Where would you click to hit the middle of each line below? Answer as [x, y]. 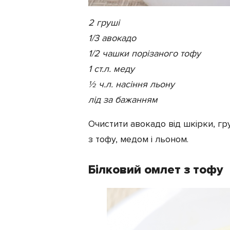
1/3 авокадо [112, 38]
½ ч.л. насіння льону [131, 84]
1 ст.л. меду [111, 69]
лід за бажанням [123, 99]
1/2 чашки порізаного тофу [145, 53]
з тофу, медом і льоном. [138, 139]
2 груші [104, 22]
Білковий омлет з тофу [156, 169]
